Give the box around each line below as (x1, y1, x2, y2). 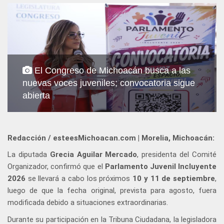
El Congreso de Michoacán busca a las (32, 65, 190, 76)
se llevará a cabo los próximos (25, 174, 133, 183)
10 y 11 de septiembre (132, 174, 215, 183)
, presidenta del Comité (137, 150, 217, 159)
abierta (22, 90, 50, 101)
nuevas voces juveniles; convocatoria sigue (22, 78, 195, 88)
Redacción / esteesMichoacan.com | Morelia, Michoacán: (7, 133, 214, 143)
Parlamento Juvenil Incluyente (104, 162, 217, 171)
